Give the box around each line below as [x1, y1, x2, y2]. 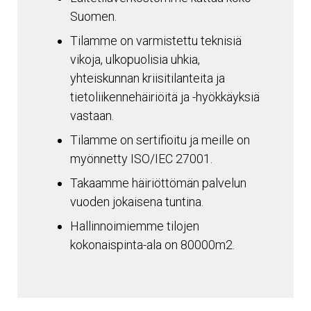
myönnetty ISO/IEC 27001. [70, 151, 212, 167]
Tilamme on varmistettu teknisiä [70, 33, 242, 49]
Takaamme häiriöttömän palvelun [70, 176, 246, 191]
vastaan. [70, 108, 114, 124]
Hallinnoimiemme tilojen [70, 219, 199, 234]
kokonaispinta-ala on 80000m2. [70, 237, 235, 253]
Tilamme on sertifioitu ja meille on [70, 133, 250, 148]
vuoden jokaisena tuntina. [70, 194, 203, 210]
